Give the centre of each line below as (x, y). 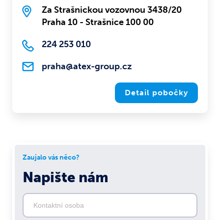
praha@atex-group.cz (87, 67)
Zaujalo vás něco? (51, 158)
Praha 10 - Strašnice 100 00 (98, 22)
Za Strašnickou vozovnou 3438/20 (112, 10)
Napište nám (66, 178)
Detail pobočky (156, 93)
